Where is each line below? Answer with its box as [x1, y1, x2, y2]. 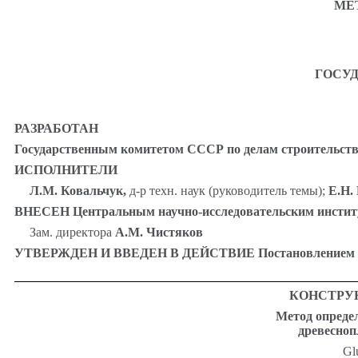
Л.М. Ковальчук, [29, 184, 129, 198]
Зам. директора [29, 225, 112, 240]
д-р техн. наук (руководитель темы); [129, 184, 325, 198]
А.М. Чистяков [111, 225, 203, 240]
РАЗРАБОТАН [14, 121, 98, 136]
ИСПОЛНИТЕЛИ [14, 163, 117, 177]
